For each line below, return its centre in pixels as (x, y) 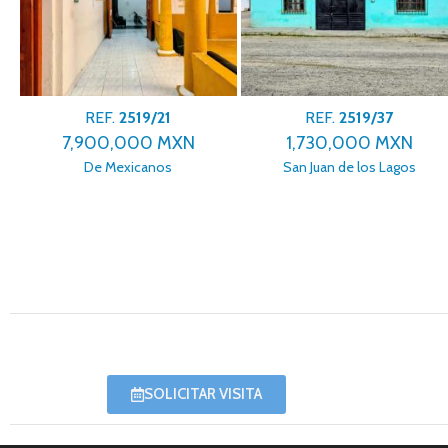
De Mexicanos (128, 166)
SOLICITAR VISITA (203, 394)
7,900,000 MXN (128, 142)
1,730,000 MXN (349, 142)
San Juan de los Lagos (349, 166)
